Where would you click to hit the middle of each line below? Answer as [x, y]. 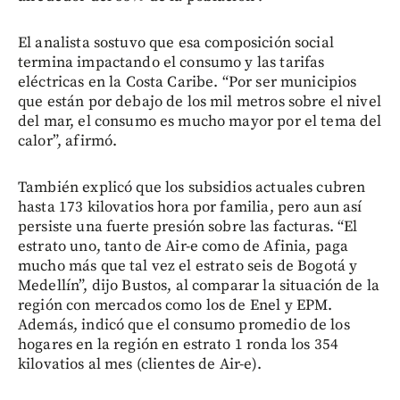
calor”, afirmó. [68, 141]
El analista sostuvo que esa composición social [176, 42]
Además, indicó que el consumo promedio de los [184, 325]
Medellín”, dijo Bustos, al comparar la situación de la [199, 285]
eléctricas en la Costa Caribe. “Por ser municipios [187, 82]
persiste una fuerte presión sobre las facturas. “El [188, 226]
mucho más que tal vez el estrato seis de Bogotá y [188, 266]
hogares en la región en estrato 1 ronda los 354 [179, 344]
